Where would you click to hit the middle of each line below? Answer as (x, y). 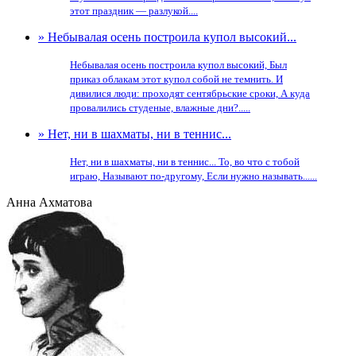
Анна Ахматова (49, 202)
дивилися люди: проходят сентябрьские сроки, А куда (190, 93)
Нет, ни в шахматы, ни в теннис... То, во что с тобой (185, 162)
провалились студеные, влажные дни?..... (160, 108)
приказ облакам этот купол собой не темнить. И (176, 79)
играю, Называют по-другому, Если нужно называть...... (193, 176)
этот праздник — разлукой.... (134, 11)
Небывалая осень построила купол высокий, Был (178, 65)
